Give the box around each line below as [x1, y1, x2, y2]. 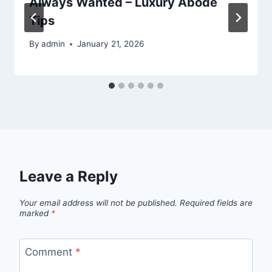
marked [19, 208, 51, 219]
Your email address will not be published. [19, 198, 177, 208]
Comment [24, 245, 75, 258]
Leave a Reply [19, 168, 118, 186]
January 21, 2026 [77, 39, 144, 49]
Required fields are [180, 198, 253, 208]
